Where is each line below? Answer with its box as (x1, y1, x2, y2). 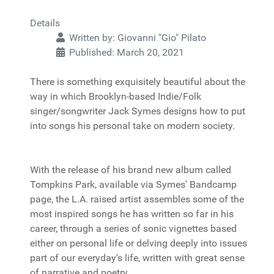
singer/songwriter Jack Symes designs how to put (30, 105, 245, 117)
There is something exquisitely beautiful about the (30, 76, 245, 87)
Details (30, 17, 60, 29)
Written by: (67, 32, 117, 43)
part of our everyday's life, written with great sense (30, 252, 245, 264)
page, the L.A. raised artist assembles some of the (30, 193, 244, 205)
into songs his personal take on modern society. (30, 120, 235, 131)
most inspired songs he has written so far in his (30, 208, 234, 220)
